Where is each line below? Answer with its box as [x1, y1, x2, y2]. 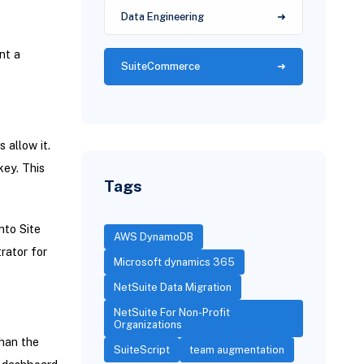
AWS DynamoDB [114, 230, 194, 243]
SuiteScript [114, 343, 171, 356]
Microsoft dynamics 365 [114, 255, 236, 268]
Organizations [114, 318, 183, 331]
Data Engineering [121, 10, 205, 23]
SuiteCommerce [121, 60, 201, 73]
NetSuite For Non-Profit [114, 305, 231, 318]
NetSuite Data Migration [114, 280, 232, 293]
